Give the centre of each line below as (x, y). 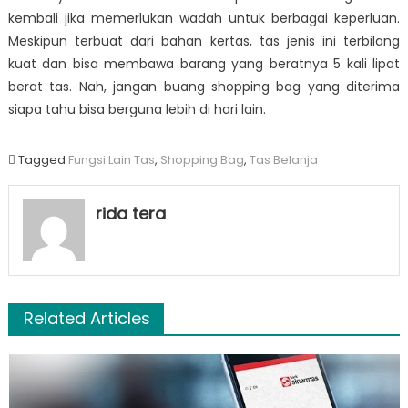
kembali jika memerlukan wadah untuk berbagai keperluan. (204, 19)
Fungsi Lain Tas (111, 160)
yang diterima (354, 87)
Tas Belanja (283, 160)
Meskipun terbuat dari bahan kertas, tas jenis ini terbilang (204, 41)
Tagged (43, 160)
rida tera (130, 214)
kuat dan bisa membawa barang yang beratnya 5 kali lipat (204, 64)
